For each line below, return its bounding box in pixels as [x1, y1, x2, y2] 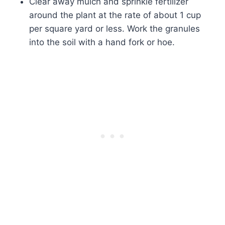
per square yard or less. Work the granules [29, 24, 200, 34]
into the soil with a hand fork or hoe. [29, 37, 175, 48]
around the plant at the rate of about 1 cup [29, 10, 201, 21]
